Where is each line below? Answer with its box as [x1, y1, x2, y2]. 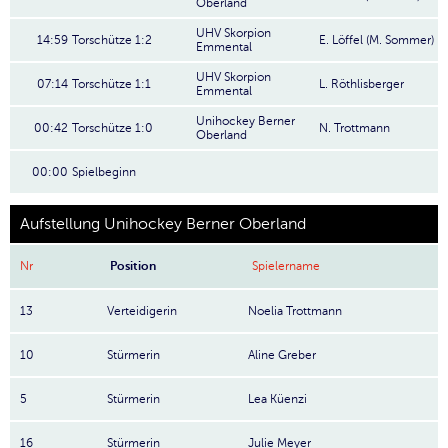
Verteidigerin [107, 304, 177, 318]
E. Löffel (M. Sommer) [319, 33, 434, 47]
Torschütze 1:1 [72, 77, 151, 91]
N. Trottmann [319, 121, 390, 135]
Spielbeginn [72, 165, 136, 179]
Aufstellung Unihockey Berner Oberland [20, 215, 306, 233]
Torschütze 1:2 [72, 33, 152, 47]
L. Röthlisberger [319, 77, 404, 91]
